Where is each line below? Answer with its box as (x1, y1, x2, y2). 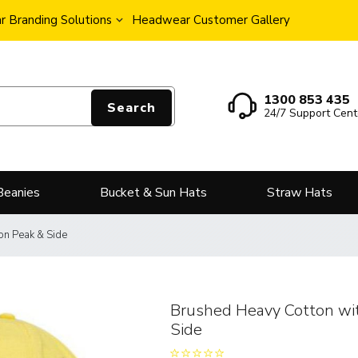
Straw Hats (267, 184, 332, 202)
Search (106, 98, 156, 117)
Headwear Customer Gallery (132, 12, 290, 28)
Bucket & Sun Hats (100, 184, 207, 202)
